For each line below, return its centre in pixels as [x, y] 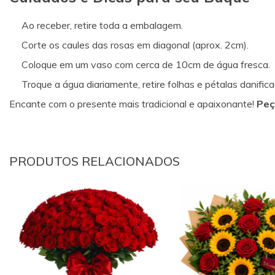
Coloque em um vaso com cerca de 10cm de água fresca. [146, 64]
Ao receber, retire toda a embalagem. [102, 25]
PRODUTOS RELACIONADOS [95, 161]
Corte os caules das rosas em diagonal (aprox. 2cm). [135, 45]
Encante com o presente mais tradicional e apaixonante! [133, 103]
